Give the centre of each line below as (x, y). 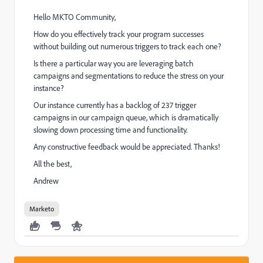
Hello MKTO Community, (75, 17)
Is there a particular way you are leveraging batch (114, 63)
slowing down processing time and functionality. (110, 130)
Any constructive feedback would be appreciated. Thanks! (127, 147)
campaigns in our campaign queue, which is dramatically (126, 117)
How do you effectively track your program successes (119, 34)
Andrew (46, 181)
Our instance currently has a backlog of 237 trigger (115, 105)
